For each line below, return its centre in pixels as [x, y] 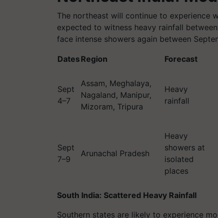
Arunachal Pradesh [115, 153]
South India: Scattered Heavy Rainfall [127, 195]
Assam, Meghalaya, [116, 83]
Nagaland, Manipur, [116, 95]
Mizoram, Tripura [112, 107]
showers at [185, 147]
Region [94, 59]
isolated [179, 159]
